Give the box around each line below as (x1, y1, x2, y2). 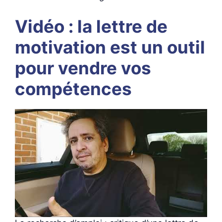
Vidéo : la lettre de (15, 15, 167, 37)
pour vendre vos (15, 57, 151, 78)
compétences (15, 78, 132, 99)
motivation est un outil (15, 36, 205, 57)
